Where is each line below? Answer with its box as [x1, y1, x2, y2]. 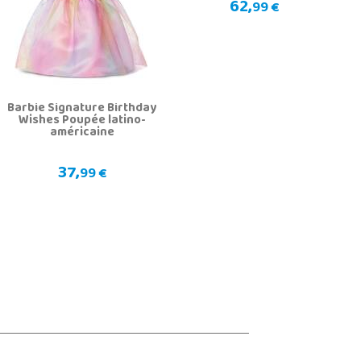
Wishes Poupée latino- [18, 109, 146, 134]
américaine [49, 121, 114, 146]
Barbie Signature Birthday [7, 97, 157, 122]
